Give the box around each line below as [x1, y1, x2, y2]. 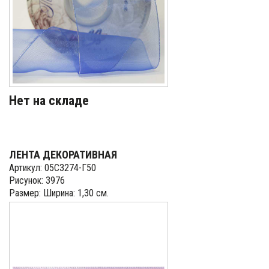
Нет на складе [9, 93, 89, 108]
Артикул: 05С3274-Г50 [9, 162, 96, 174]
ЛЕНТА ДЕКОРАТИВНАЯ [9, 148, 117, 161]
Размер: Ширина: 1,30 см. [9, 187, 109, 199]
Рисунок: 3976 [9, 175, 65, 186]
